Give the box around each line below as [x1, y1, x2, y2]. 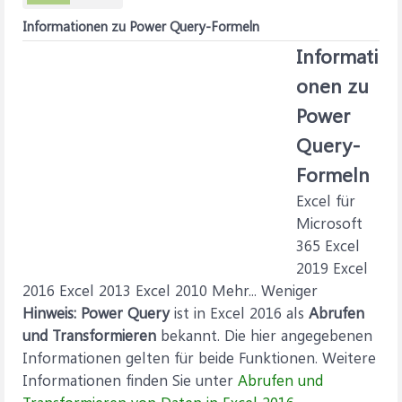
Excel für [296, 190, 355, 210]
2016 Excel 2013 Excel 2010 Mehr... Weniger [22, 280, 318, 300]
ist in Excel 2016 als [170, 302, 309, 322]
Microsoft [296, 213, 363, 232]
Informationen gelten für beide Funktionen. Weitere [22, 347, 376, 367]
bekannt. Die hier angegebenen [156, 325, 372, 345]
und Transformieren [22, 325, 156, 345]
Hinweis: [22, 302, 76, 322]
